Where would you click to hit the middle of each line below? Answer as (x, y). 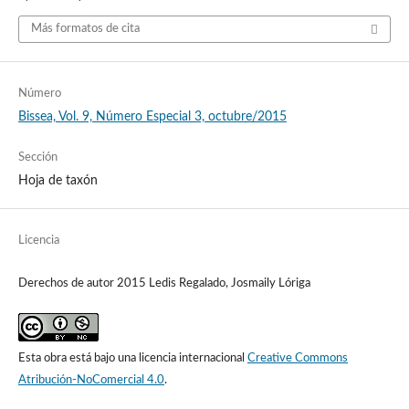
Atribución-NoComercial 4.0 (91, 380)
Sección (37, 157)
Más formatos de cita (85, 28)
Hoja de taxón (58, 180)
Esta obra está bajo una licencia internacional (132, 358)
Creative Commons (297, 358)
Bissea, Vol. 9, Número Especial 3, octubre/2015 (152, 116)
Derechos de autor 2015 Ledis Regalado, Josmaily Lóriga (164, 283)
